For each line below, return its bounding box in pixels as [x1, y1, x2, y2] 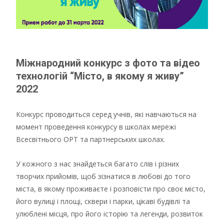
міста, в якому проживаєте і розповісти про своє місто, [16, 183, 205, 193]
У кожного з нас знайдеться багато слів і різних [16, 158, 179, 168]
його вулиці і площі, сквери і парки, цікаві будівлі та [16, 196, 190, 206]
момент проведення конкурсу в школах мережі [16, 121, 176, 131]
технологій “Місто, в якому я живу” [16, 69, 184, 82]
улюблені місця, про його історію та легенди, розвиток [16, 208, 203, 218]
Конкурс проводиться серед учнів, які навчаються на [16, 109, 196, 119]
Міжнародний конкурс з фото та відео [16, 56, 200, 69]
